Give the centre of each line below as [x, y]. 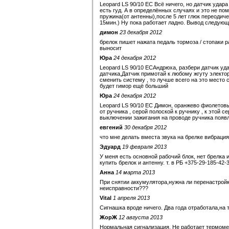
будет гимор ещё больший [134, 86]
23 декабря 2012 [141, 32]
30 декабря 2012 [145, 127]
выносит [111, 48]
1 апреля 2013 [131, 198]
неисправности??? [124, 188]
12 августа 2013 [141, 217]
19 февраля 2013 [144, 147]
